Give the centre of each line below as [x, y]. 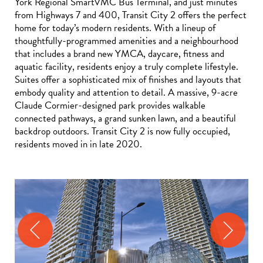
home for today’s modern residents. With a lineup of [115, 28]
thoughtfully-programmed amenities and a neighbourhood [127, 41]
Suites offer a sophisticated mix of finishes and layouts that [128, 80]
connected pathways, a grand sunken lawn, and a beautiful [125, 119]
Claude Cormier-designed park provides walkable [110, 106]
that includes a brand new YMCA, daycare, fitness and [119, 54]
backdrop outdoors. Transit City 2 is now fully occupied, [122, 131]
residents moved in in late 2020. [78, 144]
